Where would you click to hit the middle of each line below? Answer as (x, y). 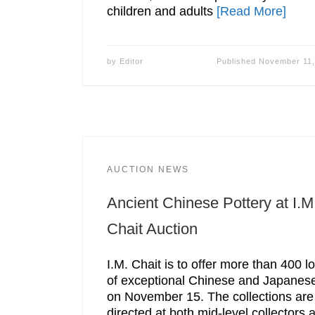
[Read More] (251, 11)
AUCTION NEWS (148, 170)
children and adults (161, 11)
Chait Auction (152, 229)
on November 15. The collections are (210, 296)
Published (237, 62)
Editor (131, 62)
